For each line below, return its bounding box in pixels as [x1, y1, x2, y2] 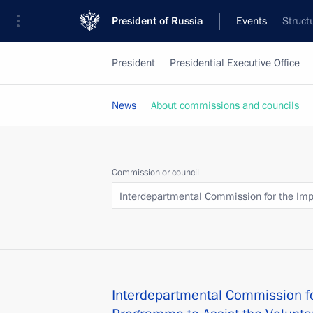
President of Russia [112, 14, 203, 28]
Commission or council [112, 166, 199, 179]
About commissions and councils [151, 99, 299, 112]
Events [236, 14, 267, 28]
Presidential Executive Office [170, 56, 300, 70]
